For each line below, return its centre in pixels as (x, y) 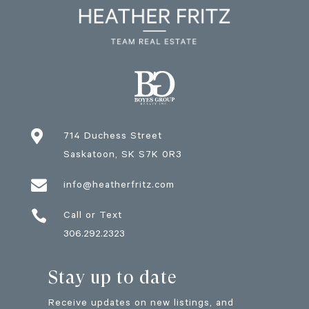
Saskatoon (89, 156)
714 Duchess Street (112, 137)
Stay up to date (112, 277)
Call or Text (92, 216)
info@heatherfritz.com (119, 186)
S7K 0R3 (158, 156)
